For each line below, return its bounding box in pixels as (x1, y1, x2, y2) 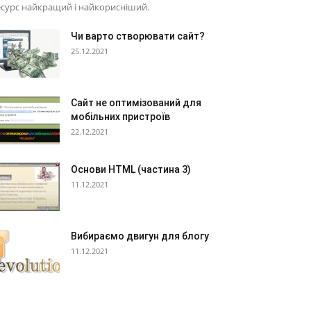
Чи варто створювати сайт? (71, 31, 205, 42)
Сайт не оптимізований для (71, 97, 201, 108)
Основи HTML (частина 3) (71, 164, 191, 175)
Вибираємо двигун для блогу (71, 230, 209, 242)
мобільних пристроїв (71, 111, 170, 122)
